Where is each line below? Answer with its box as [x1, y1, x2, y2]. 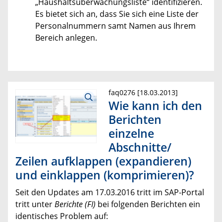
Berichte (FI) [55, 199, 96, 210]
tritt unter [15, 199, 55, 210]
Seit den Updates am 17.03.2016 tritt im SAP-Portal [15, 187, 204, 198]
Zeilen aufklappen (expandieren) [15, 153, 191, 169]
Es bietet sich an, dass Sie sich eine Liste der [35, 8, 199, 19]
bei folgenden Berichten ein [96, 199, 200, 210]
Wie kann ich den [109, 98, 202, 114]
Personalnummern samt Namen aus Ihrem [35, 20, 196, 31]
